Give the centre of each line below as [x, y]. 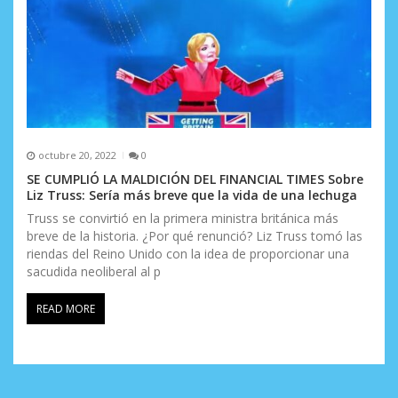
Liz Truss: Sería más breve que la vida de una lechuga [192, 195]
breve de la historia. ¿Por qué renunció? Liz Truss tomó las [195, 235]
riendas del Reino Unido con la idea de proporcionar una [188, 253]
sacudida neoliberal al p [94, 271]
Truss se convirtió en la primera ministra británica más [183, 218]
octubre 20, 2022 [77, 155]
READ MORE [66, 308]
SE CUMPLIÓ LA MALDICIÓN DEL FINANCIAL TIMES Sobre [195, 179]
